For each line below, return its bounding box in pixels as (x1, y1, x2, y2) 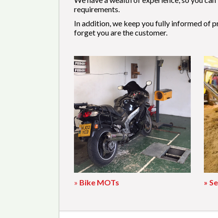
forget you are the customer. (74, 28, 167, 37)
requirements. (74, 4, 120, 14)
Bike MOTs (79, 177, 119, 187)
